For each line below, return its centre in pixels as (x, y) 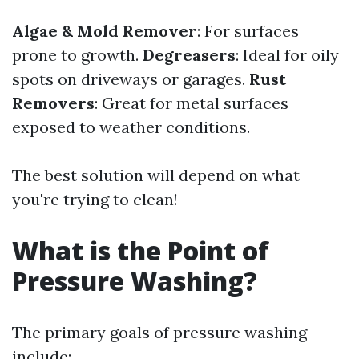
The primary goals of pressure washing (159, 332)
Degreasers (189, 55)
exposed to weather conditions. (131, 127)
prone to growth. (77, 55)
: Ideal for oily (287, 55)
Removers (53, 103)
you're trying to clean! (95, 199)
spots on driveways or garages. (131, 79)
